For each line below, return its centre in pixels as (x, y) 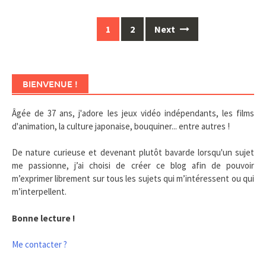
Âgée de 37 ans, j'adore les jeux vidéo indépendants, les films (133, 113)
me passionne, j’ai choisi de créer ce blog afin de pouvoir (133, 166)
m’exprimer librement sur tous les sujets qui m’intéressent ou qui (133, 179)
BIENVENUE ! (50, 83)
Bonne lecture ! (43, 218)
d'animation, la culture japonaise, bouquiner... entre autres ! (121, 126)
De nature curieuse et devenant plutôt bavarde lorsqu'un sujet (133, 153)
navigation (36, 41)
